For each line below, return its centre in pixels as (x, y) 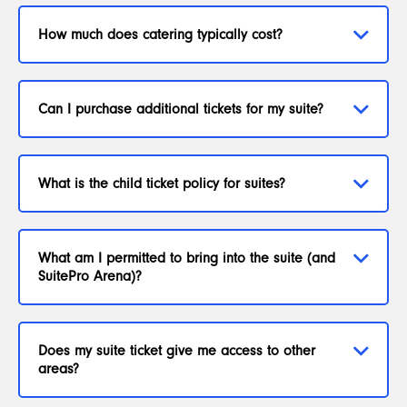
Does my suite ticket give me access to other (177, 351)
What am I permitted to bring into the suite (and (187, 258)
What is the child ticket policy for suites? (162, 184)
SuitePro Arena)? (90, 276)
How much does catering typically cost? (160, 35)
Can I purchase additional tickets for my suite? (181, 109)
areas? (59, 369)
